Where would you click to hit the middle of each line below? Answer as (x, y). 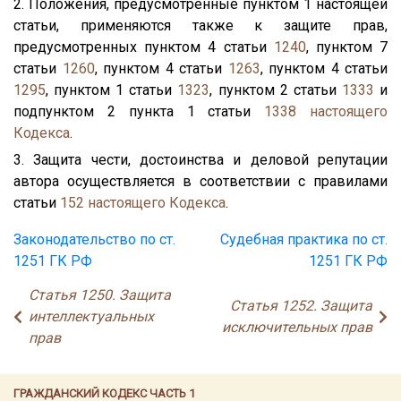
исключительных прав (297, 327)
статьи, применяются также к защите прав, (200, 25)
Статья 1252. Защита (301, 305)
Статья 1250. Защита (100, 294)
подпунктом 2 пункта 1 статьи (139, 111)
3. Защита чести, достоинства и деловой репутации (200, 159)
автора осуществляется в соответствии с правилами (200, 181)
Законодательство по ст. (94, 239)
